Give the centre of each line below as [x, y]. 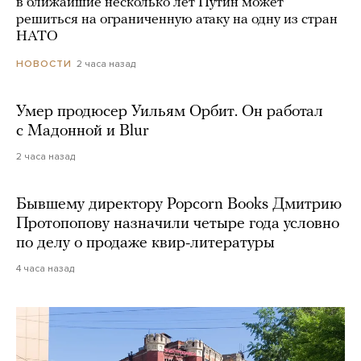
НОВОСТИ [44, 64]
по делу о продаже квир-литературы [145, 244]
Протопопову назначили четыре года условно [178, 224]
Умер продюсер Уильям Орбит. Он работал [170, 112]
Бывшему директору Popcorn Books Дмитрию [179, 205]
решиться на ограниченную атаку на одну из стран [177, 20]
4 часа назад [45, 269]
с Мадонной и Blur [83, 132]
